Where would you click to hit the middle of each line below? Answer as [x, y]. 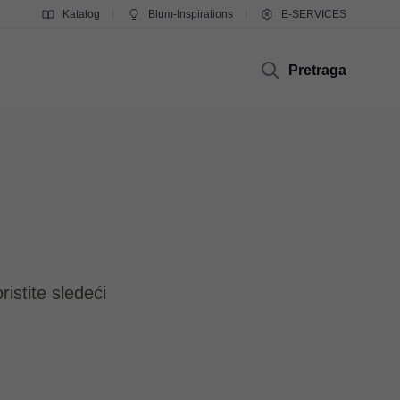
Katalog [81, 14]
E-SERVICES [314, 14]
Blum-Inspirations [191, 14]
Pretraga [317, 70]
